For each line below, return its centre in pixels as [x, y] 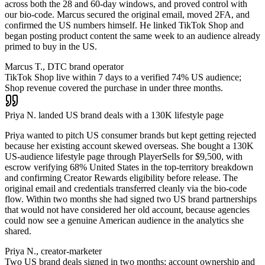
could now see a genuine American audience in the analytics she [124, 220]
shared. [18, 231]
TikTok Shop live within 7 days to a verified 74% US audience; [123, 77]
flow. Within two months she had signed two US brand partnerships [131, 199]
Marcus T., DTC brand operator [64, 66]
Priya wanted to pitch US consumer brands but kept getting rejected [130, 135]
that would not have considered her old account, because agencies [127, 209]
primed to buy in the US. [51, 46]
